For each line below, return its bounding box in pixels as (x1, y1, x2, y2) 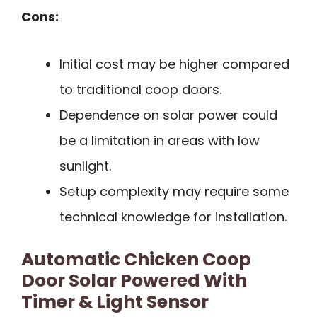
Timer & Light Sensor (21, 289, 209, 314)
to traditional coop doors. (59, 80, 221, 98)
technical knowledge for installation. (59, 207, 287, 226)
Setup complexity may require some (59, 182, 289, 200)
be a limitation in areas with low (59, 131, 260, 149)
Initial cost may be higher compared (59, 54, 289, 73)
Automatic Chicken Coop (21, 246, 251, 272)
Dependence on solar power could (59, 105, 277, 124)
